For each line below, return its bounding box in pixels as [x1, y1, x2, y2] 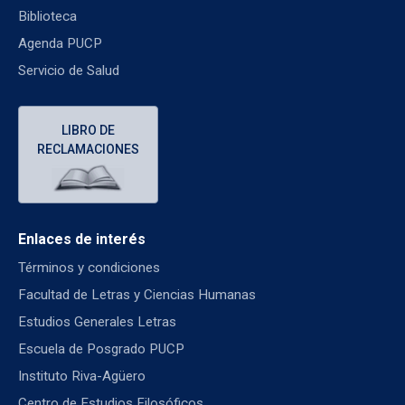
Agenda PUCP [18, 34, 102, 52]
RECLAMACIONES [37, 141, 139, 156]
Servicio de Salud [18, 61, 119, 79]
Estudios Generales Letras [18, 313, 176, 330]
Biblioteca [18, 7, 77, 24]
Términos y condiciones [18, 259, 160, 276]
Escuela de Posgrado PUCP [18, 340, 184, 357]
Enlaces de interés [18, 230, 146, 248]
